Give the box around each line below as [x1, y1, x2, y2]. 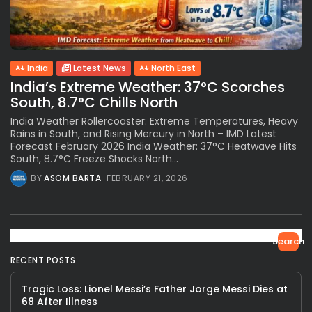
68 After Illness [22, 295, 97, 309]
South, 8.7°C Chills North [10, 93, 178, 113]
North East [151, 62, 196, 75]
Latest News [73, 62, 126, 75]
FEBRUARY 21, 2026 [107, 172, 188, 185]
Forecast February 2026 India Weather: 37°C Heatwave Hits [10, 139, 297, 154]
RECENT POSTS [10, 254, 75, 267]
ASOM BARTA [44, 172, 101, 185]
